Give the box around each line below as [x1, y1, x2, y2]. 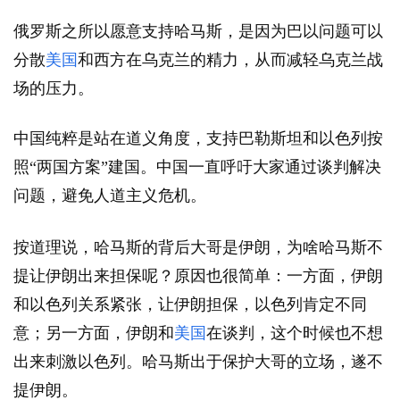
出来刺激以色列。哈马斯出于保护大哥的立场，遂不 [13, 353, 383, 371]
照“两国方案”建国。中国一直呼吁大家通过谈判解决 [13, 158, 381, 177]
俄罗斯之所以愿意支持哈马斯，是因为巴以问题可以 [13, 22, 383, 41]
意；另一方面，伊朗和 [13, 324, 174, 343]
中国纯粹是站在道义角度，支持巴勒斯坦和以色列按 [13, 129, 383, 148]
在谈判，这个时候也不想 [206, 324, 383, 343]
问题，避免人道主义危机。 [13, 187, 206, 205]
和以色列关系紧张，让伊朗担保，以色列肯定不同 [13, 296, 367, 314]
